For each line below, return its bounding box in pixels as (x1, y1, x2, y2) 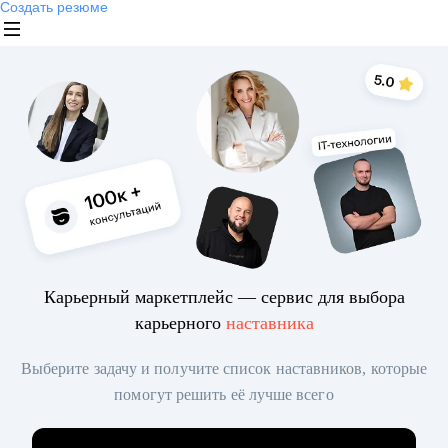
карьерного (134, 313, 226, 334)
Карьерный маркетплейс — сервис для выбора (43, 287, 405, 308)
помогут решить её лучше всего (114, 386, 334, 404)
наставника (225, 313, 314, 334)
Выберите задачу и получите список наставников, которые (20, 360, 428, 378)
